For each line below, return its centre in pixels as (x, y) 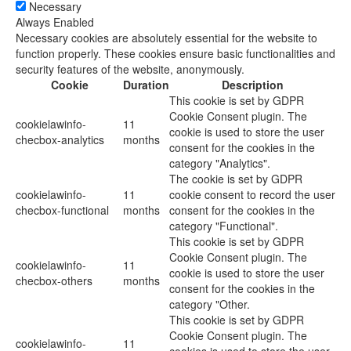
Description (252, 85)
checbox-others (54, 280)
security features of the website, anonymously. (130, 69)
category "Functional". (224, 226)
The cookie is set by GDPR (236, 179)
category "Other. (210, 304)
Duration (146, 85)
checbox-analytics (60, 139)
